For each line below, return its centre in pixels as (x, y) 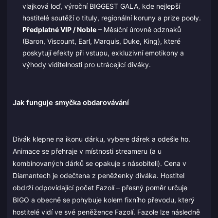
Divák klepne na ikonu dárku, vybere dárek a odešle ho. (101, 139)
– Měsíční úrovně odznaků (138, 29)
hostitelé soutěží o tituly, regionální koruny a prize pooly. (111, 18)
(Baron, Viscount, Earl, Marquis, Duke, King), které (101, 41)
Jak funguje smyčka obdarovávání (71, 102)
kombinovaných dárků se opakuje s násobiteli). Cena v (100, 163)
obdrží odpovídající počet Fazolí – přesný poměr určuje (100, 188)
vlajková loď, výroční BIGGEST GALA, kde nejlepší (101, 6)
